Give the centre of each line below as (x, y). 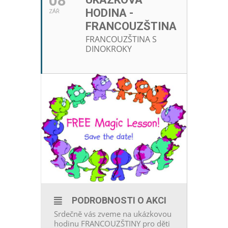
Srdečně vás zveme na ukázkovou (113, 213)
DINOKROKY (109, 49)
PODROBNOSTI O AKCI (119, 200)
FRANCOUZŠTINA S (121, 39)
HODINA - (109, 13)
